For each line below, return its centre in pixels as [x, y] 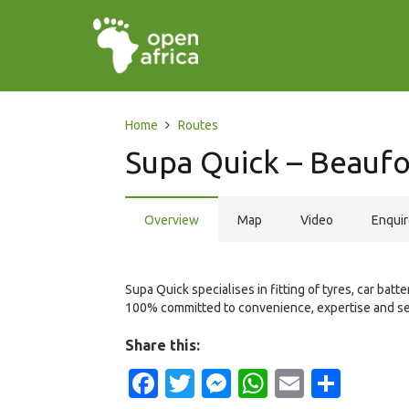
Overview [172, 220]
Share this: [163, 345]
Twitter [243, 383]
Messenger [304, 383]
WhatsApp [337, 383]
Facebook [223, 383]
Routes [198, 125]
